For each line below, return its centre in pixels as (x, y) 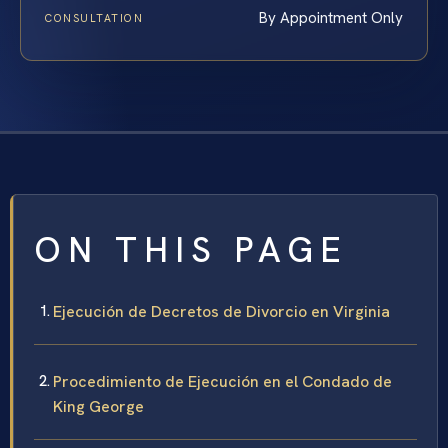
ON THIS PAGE (191, 249)
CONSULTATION (94, 17)
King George (98, 406)
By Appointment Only (331, 17)
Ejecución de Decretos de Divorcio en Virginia (221, 311)
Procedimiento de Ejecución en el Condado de (222, 381)
